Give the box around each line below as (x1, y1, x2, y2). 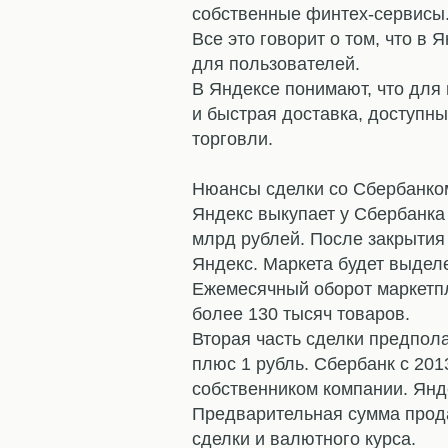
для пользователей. (192, 54, 360, 75)
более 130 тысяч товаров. (192, 304, 410, 325)
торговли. (192, 129, 273, 150)
